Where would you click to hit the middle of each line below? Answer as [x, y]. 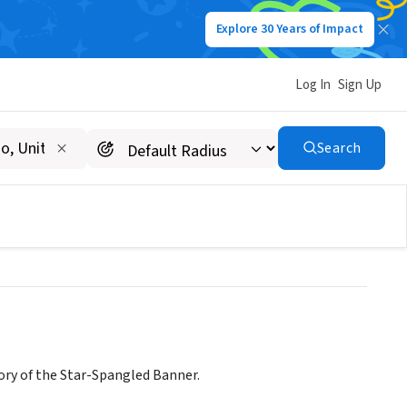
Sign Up [360, 84]
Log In [313, 84]
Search [339, 148]
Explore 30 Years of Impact [290, 29]
